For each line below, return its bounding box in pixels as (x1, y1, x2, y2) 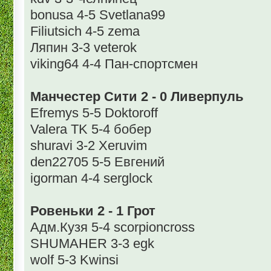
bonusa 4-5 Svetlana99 (30, 7, 165, 23)
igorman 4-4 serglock (30, 171, 152, 186)
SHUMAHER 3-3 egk (30, 236, 154, 252)
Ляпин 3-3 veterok (30, 40, 137, 56)
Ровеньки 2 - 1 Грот (30, 203, 155, 219)
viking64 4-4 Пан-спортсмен (30, 56, 198, 72)
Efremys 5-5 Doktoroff (30, 105, 158, 121)
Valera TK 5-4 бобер (30, 122, 151, 137)
